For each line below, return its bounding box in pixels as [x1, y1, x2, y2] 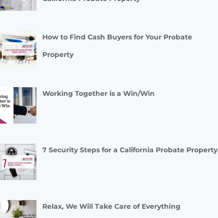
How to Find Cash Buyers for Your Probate [42, 33, 192, 42]
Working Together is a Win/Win [42, 89, 155, 98]
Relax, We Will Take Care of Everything [42, 201, 181, 211]
